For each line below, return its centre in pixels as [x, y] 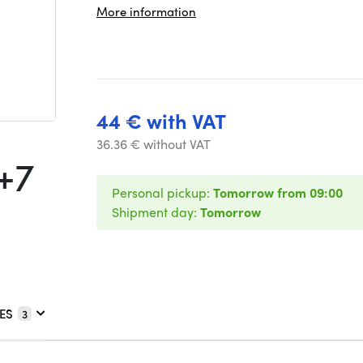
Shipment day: [156, 212]
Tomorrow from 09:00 [278, 192]
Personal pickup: [162, 192]
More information [146, 11]
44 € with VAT [161, 121]
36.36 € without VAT [154, 144]
